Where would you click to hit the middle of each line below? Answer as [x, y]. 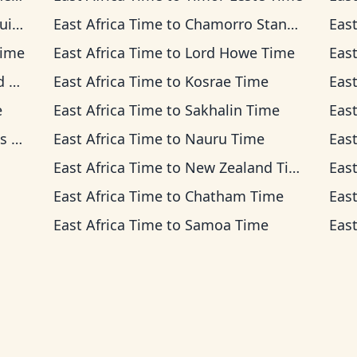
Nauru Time [224, 139]
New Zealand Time [236, 167]
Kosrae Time [226, 81]
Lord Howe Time [239, 53]
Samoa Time [226, 225]
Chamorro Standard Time [235, 24]
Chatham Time [234, 196]
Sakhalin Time [232, 110]
